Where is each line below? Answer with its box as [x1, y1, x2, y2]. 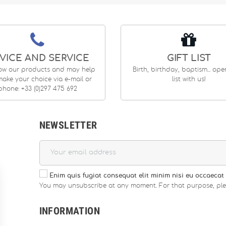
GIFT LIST [166, 53, 211, 63]
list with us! [172, 76, 206, 82]
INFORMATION [39, 204, 100, 217]
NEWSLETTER [39, 119, 97, 131]
